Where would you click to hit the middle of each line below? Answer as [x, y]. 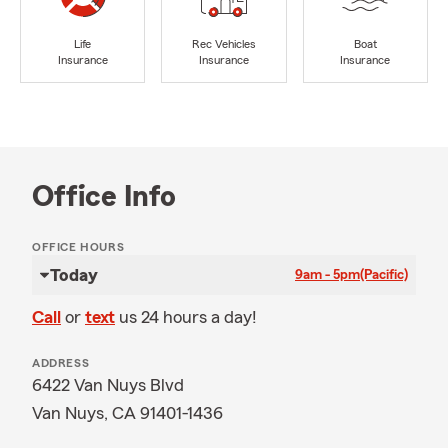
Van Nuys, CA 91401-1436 [127, 413]
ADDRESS [61, 363]
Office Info [104, 197]
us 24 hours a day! [188, 317]
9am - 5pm [327, 275]
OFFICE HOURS [78, 247]
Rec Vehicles [223, 44]
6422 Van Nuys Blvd [108, 385]
